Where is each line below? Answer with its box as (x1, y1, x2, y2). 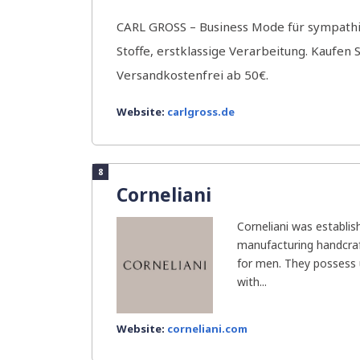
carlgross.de (167, 104, 235, 119)
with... (237, 274, 267, 289)
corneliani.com (167, 321, 247, 336)
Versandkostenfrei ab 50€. (117, 67, 268, 83)
